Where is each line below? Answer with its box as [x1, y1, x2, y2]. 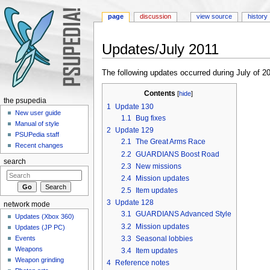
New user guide [15, 109, 61, 117]
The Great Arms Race [135, 137, 206, 146]
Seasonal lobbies [135, 234, 193, 243]
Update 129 [115, 126, 154, 135]
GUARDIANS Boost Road [135, 149, 219, 159]
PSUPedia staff [15, 131, 60, 139]
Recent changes [15, 142, 64, 149]
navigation [134, 58, 171, 67]
